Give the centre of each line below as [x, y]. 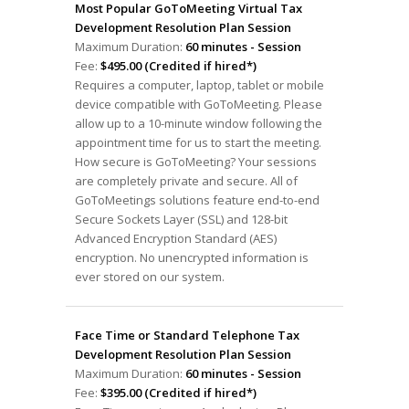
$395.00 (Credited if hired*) [178, 392]
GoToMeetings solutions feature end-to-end [197, 199]
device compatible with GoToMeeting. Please [198, 104]
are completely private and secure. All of [186, 180]
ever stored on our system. [149, 276]
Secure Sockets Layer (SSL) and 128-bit [181, 219]
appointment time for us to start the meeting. [198, 142]
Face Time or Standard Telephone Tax [187, 335]
